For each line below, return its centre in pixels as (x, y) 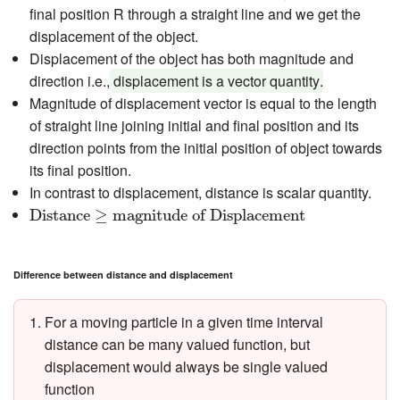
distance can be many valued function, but (178, 345)
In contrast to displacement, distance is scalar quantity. (200, 192)
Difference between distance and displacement (123, 275)
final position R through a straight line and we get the (195, 13)
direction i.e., (71, 80)
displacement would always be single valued (187, 367)
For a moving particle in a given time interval (184, 322)
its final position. (80, 170)
